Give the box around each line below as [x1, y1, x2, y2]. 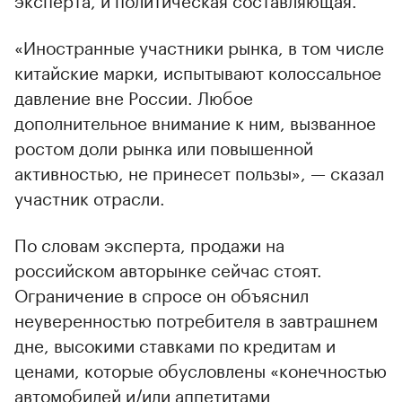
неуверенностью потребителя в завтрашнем [14, 304, 378, 332]
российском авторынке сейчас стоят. [14, 254, 322, 282]
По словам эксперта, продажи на [14, 229, 284, 257]
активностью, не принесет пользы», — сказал [14, 157, 384, 185]
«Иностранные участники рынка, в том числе [14, 31, 384, 59]
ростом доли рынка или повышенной [14, 132, 313, 160]
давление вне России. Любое [14, 82, 253, 109]
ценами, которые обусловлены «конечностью [14, 354, 387, 382]
